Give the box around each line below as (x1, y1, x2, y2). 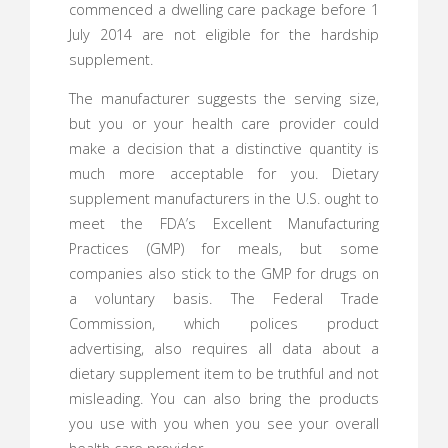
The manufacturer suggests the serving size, (68, 89, 380, 109)
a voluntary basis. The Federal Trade (68, 289, 380, 309)
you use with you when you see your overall (68, 414, 380, 434)
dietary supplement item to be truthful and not (68, 364, 380, 384)
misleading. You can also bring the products (68, 389, 380, 409)
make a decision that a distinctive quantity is (68, 139, 380, 159)
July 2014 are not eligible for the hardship (68, 24, 380, 44)
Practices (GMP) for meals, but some (68, 239, 380, 259)
